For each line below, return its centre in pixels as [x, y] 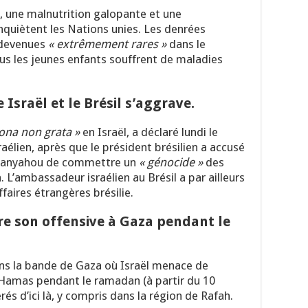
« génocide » [171, 163]
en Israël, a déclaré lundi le [149, 132]
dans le [186, 44]
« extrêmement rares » [107, 44]
